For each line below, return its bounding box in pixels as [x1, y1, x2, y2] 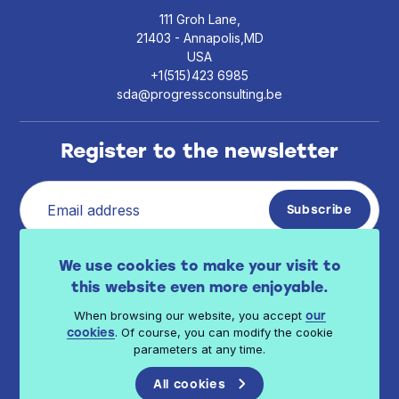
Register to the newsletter [61, 139, 338, 164]
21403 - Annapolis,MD [135, 30, 264, 46]
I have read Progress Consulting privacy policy [42, 255, 360, 273]
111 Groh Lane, [159, 12, 240, 28]
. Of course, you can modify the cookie [114, 325, 333, 339]
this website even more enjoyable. [70, 279, 329, 296]
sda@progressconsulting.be [117, 86, 282, 102]
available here [42, 277, 146, 295]
